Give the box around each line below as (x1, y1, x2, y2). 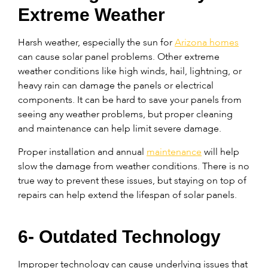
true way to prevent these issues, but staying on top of (18, 174, 246, 186)
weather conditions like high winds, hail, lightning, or (18, 65, 242, 77)
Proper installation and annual (18, 145, 147, 157)
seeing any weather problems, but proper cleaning (18, 108, 233, 120)
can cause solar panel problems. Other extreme (18, 51, 220, 63)
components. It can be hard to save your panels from (18, 94, 242, 106)
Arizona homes (175, 36, 239, 48)
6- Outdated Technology (18, 226, 221, 246)
